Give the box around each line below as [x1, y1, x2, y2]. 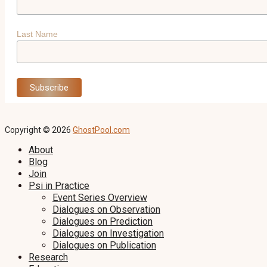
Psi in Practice [29, 180, 89, 192]
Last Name [17, 29, 58, 39]
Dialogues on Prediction [52, 216, 153, 228]
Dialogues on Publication [52, 240, 156, 252]
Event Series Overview [52, 192, 147, 204]
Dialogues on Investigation [52, 228, 164, 240]
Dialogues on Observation [52, 204, 160, 216]
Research [29, 252, 68, 263]
